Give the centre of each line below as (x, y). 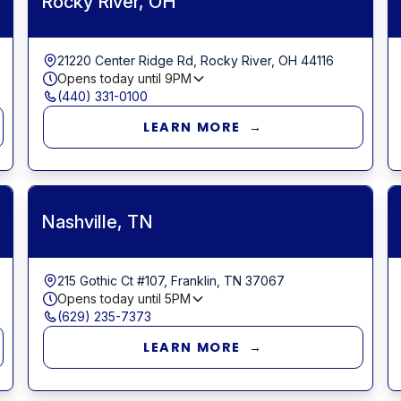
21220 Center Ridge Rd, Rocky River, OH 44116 (195, 60)
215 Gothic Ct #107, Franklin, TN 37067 (171, 280)
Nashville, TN (97, 222)
